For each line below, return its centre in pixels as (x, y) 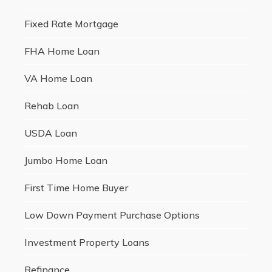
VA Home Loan (58, 79)
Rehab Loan (51, 106)
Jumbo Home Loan (66, 161)
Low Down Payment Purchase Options (112, 215)
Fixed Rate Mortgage (71, 24)
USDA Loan (50, 133)
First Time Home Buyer (76, 188)
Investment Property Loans (87, 243)
